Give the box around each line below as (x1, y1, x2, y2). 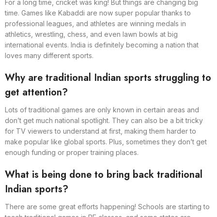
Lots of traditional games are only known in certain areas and (5, 105, 199, 114)
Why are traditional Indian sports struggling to (5, 70, 211, 85)
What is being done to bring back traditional (5, 167, 202, 182)
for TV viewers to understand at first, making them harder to (5, 126, 196, 135)
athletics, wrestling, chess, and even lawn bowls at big (5, 30, 178, 38)
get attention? (5, 85, 68, 99)
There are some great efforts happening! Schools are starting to (5, 202, 210, 211)
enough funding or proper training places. (5, 148, 139, 156)
